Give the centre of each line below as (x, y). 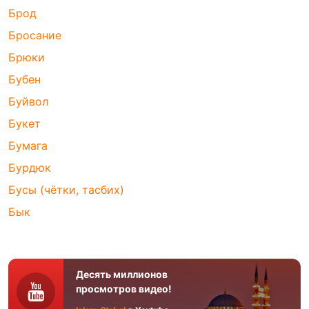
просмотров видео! (124, 289)
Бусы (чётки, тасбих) (66, 190)
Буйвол (28, 102)
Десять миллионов (122, 275)
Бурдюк (30, 168)
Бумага (28, 146)
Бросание (35, 36)
